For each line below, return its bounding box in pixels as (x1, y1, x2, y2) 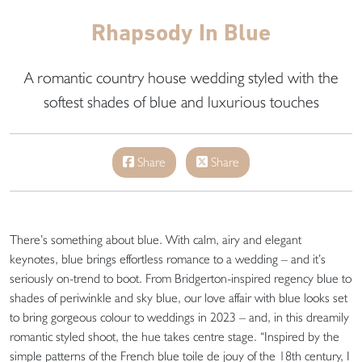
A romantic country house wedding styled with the (23, 67, 339, 87)
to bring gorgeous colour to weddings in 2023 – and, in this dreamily (10, 309, 349, 325)
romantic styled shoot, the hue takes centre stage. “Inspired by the (10, 328, 339, 344)
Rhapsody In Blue (91, 18, 271, 46)
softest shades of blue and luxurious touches (43, 91, 319, 112)
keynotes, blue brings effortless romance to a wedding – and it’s (10, 250, 326, 267)
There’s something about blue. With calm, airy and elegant (10, 231, 301, 247)
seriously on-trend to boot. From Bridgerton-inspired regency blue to (10, 270, 351, 286)
